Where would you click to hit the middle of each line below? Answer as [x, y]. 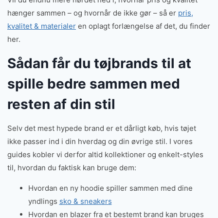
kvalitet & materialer [42, 26]
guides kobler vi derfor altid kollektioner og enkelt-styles [105, 154]
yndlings [44, 201]
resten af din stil [61, 104]
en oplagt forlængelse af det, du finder [143, 26]
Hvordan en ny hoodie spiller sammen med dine [110, 188]
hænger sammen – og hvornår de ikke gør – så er [93, 13]
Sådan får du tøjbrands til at [99, 63]
